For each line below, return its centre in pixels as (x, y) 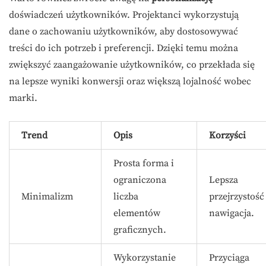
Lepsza (224, 180)
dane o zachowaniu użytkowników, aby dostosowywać (123, 31)
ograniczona (140, 180)
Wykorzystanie (145, 258)
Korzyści (227, 135)
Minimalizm (47, 197)
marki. (23, 98)
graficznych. (140, 230)
